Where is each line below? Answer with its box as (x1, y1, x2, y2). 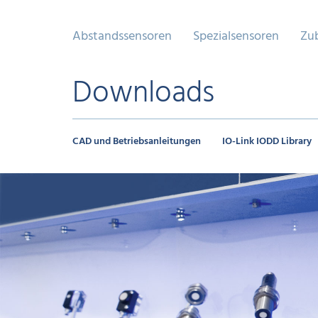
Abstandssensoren (72, 26, 172, 47)
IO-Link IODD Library (222, 133, 312, 150)
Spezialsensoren (193, 26, 279, 47)
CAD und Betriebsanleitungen (72, 133, 201, 150)
